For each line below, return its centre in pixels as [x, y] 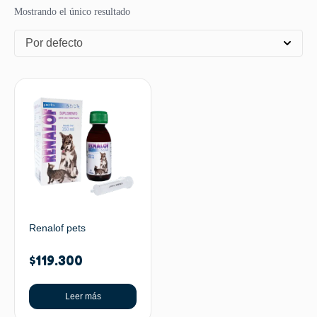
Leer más [83, 296]
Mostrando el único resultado [72, 12]
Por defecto [54, 43]
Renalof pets [57, 228]
